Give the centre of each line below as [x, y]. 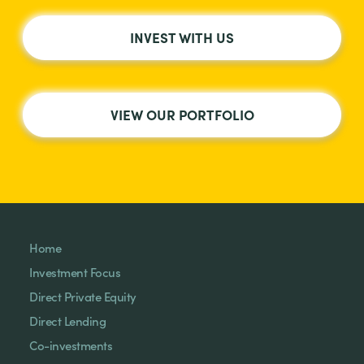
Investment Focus [75, 272]
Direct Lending [67, 321]
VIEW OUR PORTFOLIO [182, 115]
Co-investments [71, 345]
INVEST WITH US [182, 37]
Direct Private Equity [83, 297]
